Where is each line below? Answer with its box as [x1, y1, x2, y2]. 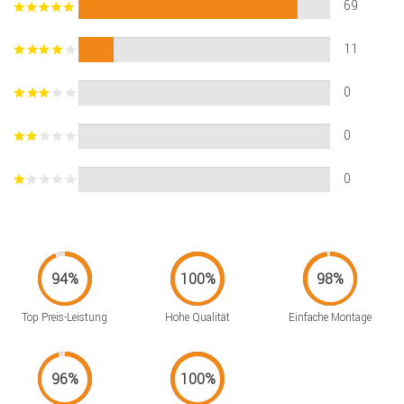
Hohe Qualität [165, 310, 231, 325]
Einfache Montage [289, 310, 372, 325]
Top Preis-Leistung [22, 310, 108, 325]
